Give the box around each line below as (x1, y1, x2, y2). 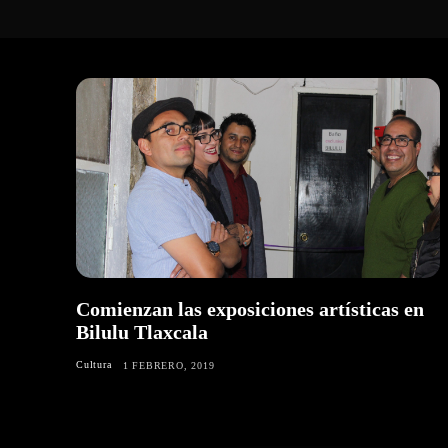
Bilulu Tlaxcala (76, 321, 208, 344)
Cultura (76, 359, 112, 371)
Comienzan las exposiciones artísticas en (76, 298, 424, 321)
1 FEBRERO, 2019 (122, 360, 215, 372)
